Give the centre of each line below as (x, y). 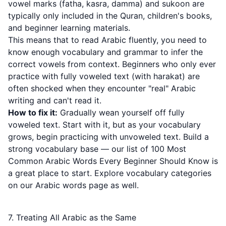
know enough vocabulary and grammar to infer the (105, 52)
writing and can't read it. (55, 100)
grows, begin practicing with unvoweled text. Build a (108, 137)
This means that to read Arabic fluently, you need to (107, 40)
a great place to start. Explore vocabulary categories (110, 173)
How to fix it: (33, 112)
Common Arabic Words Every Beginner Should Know (109, 161)
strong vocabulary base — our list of (79, 149)
